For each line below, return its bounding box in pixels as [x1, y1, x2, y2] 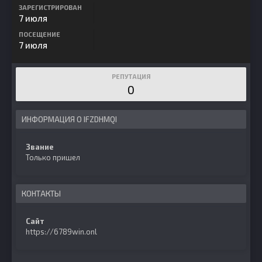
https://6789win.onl [26, 227, 97, 236]
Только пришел [26, 153, 80, 162]
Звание [26, 142, 54, 151]
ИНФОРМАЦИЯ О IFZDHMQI [22, 115, 117, 124]
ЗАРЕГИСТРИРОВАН [19, 4, 82, 11]
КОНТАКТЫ [22, 189, 61, 198]
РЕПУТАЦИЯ [111, 73, 151, 80]
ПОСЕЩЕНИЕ [19, 30, 60, 38]
